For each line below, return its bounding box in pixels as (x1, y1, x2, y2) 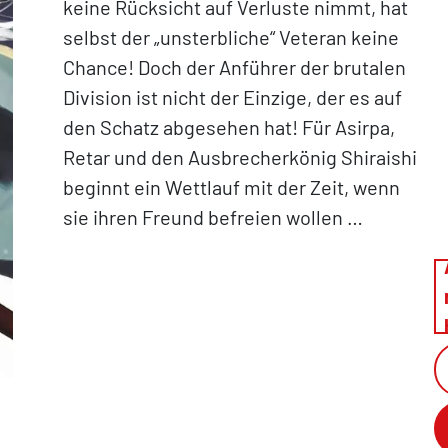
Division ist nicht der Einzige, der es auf (63, 85, 403, 109)
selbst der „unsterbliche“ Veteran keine (63, 25, 400, 49)
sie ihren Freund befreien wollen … (63, 205, 364, 229)
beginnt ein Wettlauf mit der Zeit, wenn (63, 175, 401, 199)
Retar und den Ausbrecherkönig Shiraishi (63, 145, 418, 169)
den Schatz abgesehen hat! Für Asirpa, (63, 115, 396, 139)
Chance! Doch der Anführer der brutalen (63, 55, 407, 79)
